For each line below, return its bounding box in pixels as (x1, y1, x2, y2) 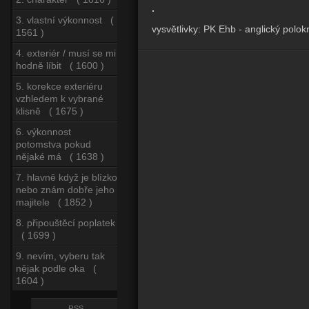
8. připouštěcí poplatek (16, 217, 115, 228)
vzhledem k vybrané (16, 93, 103, 104)
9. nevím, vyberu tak (16, 250, 105, 261)
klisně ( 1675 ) (16, 106, 83, 117)
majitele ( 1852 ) (16, 197, 92, 208)
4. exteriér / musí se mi (16, 48, 116, 59)
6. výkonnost (16, 126, 71, 137)
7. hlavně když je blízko (16, 172, 117, 183)
